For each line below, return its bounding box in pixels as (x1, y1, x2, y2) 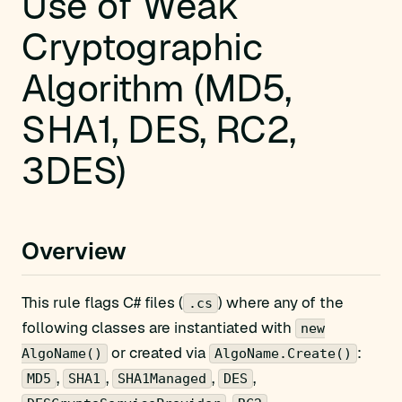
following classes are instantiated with (22, 318, 295, 337)
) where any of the (218, 293, 344, 312)
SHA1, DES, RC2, (22, 105, 296, 153)
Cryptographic (22, 22, 263, 71)
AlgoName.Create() (214, 345, 352, 362)
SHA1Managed (118, 371, 206, 387)
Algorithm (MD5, (22, 64, 292, 112)
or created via (108, 343, 209, 363)
